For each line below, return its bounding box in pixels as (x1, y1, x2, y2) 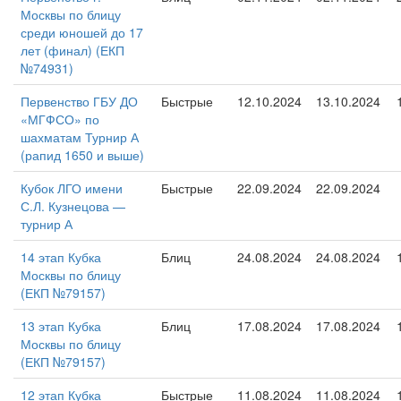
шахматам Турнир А (21, 128, 139, 146)
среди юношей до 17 (21, 23, 143, 41)
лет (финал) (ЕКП (21, 41, 124, 59)
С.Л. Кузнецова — (21, 197, 125, 215)
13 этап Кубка (21, 317, 101, 335)
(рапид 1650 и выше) (21, 146, 144, 164)
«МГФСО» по (21, 110, 99, 128)
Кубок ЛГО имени (21, 179, 123, 197)
